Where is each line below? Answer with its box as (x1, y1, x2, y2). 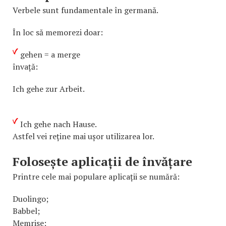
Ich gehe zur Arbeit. (13, 83, 84, 94)
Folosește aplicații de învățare (13, 153, 192, 169)
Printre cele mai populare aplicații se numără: (13, 171, 180, 182)
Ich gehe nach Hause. (20, 118, 97, 130)
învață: (13, 61, 38, 72)
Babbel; (13, 205, 40, 216)
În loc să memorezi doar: (13, 26, 103, 38)
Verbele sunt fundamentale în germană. (13, 4, 158, 16)
